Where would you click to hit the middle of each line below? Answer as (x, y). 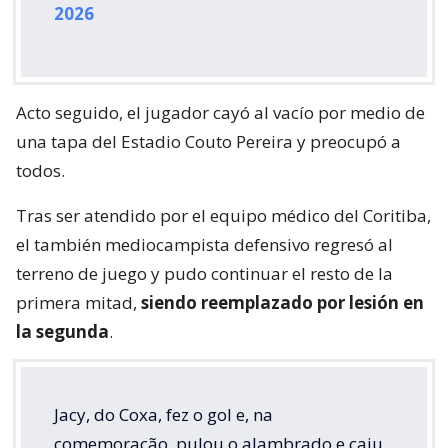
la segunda (62, 332)
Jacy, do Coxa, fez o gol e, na (163, 415)
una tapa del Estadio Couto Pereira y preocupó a (208, 142)
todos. (40, 171)
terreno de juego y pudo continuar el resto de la (204, 274)
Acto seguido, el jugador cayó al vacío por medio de (220, 113)
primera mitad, (78, 303)
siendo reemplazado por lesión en (282, 303)
